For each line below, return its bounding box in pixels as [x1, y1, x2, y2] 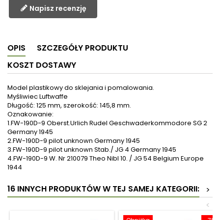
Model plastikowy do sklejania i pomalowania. [7, 83, 154, 93]
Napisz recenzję [29, 3, 86, 14]
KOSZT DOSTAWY [7, 59, 76, 71]
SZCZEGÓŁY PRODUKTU [37, 42, 128, 54]
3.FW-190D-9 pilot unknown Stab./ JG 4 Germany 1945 [7, 145, 176, 155]
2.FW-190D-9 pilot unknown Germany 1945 [7, 136, 140, 146]
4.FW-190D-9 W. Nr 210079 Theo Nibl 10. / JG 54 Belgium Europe [7, 154, 204, 164]
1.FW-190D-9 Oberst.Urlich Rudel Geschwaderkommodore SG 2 [7, 118, 207, 128]
